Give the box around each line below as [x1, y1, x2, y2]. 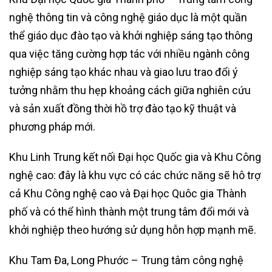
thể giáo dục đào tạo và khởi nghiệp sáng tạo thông [9, 29, 253, 42]
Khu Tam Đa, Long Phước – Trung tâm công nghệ [9, 254, 243, 267]
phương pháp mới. [9, 120, 95, 134]
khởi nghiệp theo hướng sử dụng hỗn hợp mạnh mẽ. [9, 223, 256, 237]
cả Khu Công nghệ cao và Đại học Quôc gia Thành [9, 187, 246, 200]
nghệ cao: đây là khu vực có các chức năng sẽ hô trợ [9, 169, 260, 182]
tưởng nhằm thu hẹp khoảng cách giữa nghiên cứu [9, 84, 251, 97]
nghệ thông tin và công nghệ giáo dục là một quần [9, 11, 247, 24]
